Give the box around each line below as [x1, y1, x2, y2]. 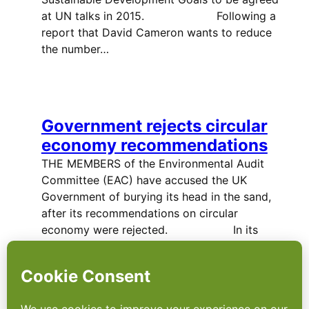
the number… [41, 42, 109, 57]
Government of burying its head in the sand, [41, 189, 271, 203]
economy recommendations [41, 134, 268, 155]
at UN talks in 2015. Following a [41, 9, 276, 23]
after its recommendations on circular [41, 206, 238, 220]
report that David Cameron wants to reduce [41, 26, 272, 40]
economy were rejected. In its [41, 222, 258, 237]
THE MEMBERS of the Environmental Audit [41, 156, 264, 170]
